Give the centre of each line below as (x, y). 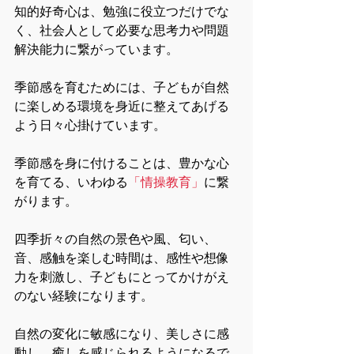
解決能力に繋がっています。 (96, 49)
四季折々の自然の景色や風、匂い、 (115, 239)
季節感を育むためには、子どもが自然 (122, 87)
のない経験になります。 (84, 296)
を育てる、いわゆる (71, 182)
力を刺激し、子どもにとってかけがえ (122, 277)
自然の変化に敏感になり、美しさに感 (122, 334)
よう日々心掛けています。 (90, 125)
